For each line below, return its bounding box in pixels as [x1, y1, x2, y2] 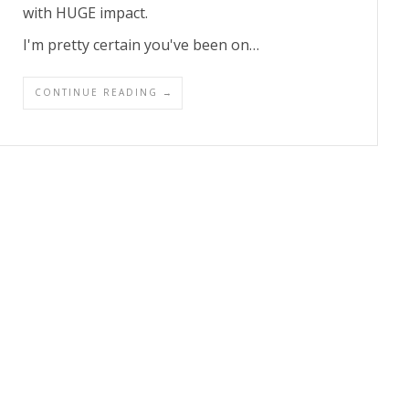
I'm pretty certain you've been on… [23, 34, 259, 55]
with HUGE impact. [23, 2, 148, 23]
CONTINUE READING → [35, 85, 173, 99]
